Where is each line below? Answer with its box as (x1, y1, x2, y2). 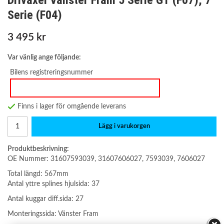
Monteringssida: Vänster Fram (7, 210, 98, 218)
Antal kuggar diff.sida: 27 (7, 195, 83, 203)
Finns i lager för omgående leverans (17, 102, 126, 110)
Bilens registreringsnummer (10, 68, 93, 76)
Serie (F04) (7, 8, 62, 22)
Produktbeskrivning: (7, 145, 69, 153)
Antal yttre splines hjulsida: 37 (7, 180, 99, 188)
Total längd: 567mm (7, 170, 68, 178)
